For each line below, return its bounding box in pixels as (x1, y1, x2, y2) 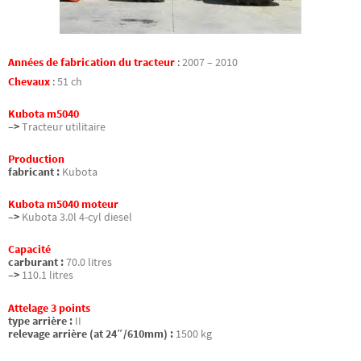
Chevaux (8, 74, 52, 89)
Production (8, 152, 64, 167)
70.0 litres (66, 255, 112, 270)
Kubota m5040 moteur (8, 197, 118, 212)
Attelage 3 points (8, 301, 90, 315)
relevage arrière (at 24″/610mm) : (8, 326, 173, 341)
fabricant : (8, 165, 60, 180)
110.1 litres (22, 268, 73, 283)
